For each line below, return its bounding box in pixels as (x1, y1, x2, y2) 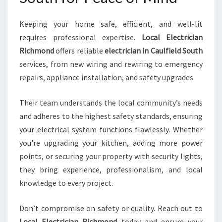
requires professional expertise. (19, 32, 142, 42)
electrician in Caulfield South (105, 46, 203, 55)
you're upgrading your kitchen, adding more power (19, 138, 203, 148)
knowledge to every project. (19, 178, 113, 188)
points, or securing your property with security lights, (19, 151, 203, 161)
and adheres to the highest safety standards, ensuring (19, 111, 203, 121)
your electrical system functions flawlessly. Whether (19, 124, 203, 134)
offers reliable (54, 46, 105, 55)
